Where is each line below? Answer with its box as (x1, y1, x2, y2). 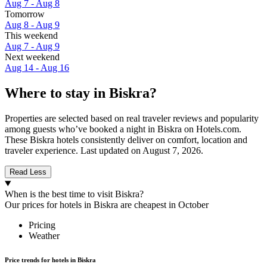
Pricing (29, 220, 55, 231)
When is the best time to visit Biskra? (5, 189, 144, 200)
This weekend (5, 30, 58, 41)
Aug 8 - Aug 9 (5, 20, 60, 30)
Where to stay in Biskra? (5, 85, 157, 101)
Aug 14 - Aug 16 (5, 63, 69, 73)
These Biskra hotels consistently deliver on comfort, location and (5, 135, 247, 145)
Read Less (10, 167, 46, 177)
